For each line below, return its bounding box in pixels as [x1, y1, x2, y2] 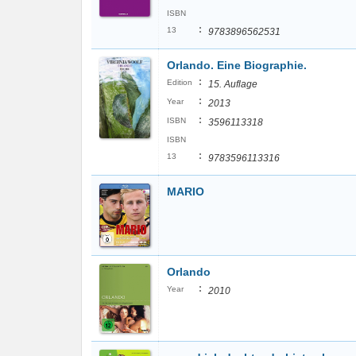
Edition [167, 78, 192, 87]
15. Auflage [208, 79, 257, 90]
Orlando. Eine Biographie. [167, 59, 307, 72]
